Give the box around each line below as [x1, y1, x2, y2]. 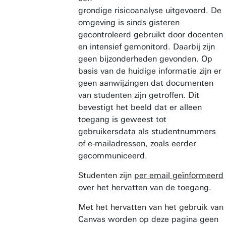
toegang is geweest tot [78, 115, 166, 124]
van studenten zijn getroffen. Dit [78, 90, 199, 100]
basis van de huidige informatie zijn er [78, 66, 221, 76]
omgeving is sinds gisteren [78, 18, 180, 27]
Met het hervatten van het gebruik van [78, 202, 223, 212]
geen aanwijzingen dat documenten [78, 78, 213, 88]
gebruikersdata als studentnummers [78, 127, 216, 136]
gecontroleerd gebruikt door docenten [78, 30, 223, 39]
